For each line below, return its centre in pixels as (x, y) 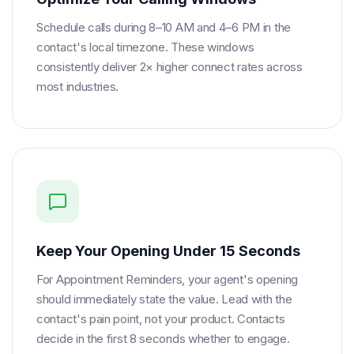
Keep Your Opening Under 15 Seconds (168, 251)
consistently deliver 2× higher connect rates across (169, 67)
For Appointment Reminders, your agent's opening (167, 279)
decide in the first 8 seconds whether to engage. (163, 339)
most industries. (78, 87)
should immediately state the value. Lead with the (164, 299)
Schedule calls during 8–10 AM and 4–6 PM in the (164, 27)
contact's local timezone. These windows (145, 47)
